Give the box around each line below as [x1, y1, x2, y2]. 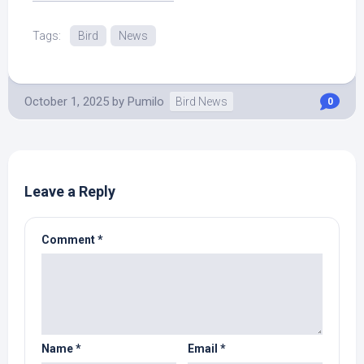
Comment [41, 233, 97, 246]
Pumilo [128, 94, 164, 109]
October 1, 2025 [24, 94, 109, 109]
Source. [32, 2, 72, 15]
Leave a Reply [24, 183, 115, 200]
